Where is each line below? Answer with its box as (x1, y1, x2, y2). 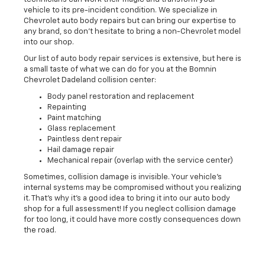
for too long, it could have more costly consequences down (24, 216, 241, 224)
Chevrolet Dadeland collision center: (24, 76, 156, 85)
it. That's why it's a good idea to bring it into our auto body (24, 195, 230, 203)
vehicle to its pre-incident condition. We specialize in (24, 7, 217, 15)
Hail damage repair (47, 146, 114, 154)
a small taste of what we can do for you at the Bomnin (24, 66, 216, 74)
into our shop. (24, 38, 74, 47)
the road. (24, 227, 56, 235)
